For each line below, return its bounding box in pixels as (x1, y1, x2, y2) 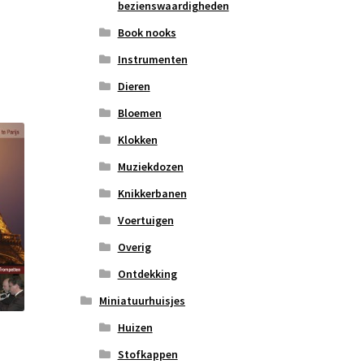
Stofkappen (117, 347, 178, 362)
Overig (117, 240, 151, 255)
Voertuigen (117, 213, 174, 228)
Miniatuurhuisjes (98, 293, 185, 309)
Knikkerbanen (117, 186, 187, 201)
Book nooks (117, 25, 176, 41)
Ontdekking (117, 266, 177, 282)
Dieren (117, 79, 150, 94)
